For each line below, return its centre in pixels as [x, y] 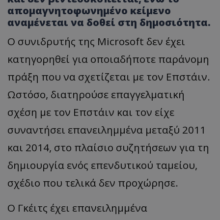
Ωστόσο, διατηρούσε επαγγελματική [96, 94]
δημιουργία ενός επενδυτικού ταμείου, [102, 165]
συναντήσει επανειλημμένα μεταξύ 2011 [107, 129]
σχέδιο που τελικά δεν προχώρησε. [93, 182]
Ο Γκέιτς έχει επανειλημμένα [77, 207]
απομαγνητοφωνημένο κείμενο [89, 10]
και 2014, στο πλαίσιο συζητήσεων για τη [108, 147]
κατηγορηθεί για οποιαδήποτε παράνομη [108, 59]
